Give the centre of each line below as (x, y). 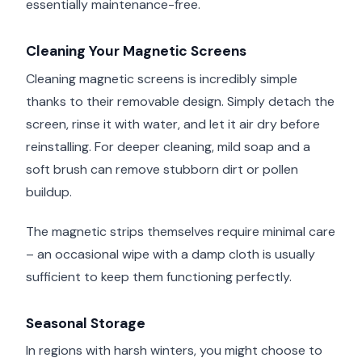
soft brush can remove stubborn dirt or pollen (162, 169)
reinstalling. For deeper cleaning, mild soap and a (168, 146)
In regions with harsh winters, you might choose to (174, 351)
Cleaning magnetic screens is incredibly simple (162, 78)
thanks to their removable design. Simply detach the (180, 101)
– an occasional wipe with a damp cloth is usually (170, 254)
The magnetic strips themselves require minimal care (181, 231)
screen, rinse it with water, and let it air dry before (173, 124)
